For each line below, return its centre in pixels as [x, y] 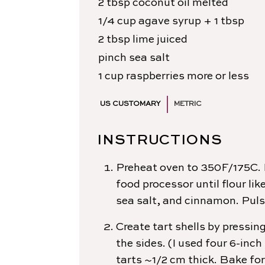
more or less [218, 76]
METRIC [188, 104]
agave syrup [170, 21]
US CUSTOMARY [130, 104]
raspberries [155, 76]
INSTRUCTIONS [160, 141]
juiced [172, 40]
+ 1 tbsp [224, 21]
